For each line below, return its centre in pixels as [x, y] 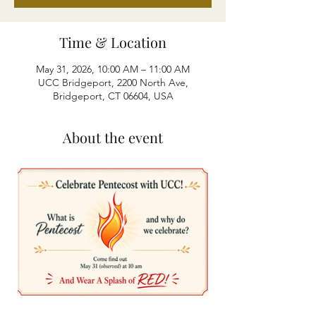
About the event [113, 137]
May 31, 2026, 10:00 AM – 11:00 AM [113, 69]
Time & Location [113, 42]
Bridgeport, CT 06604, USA [113, 96]
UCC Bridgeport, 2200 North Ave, [113, 83]
